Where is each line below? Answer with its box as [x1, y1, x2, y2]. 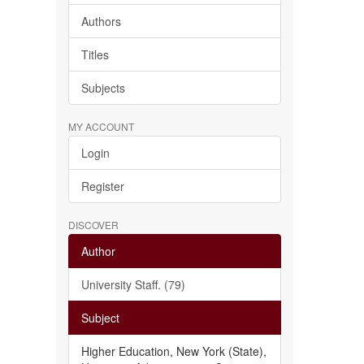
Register [80, 178, 124, 194]
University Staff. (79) [80, 276, 185, 292]
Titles [80, 46, 109, 63]
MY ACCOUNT [67, 119, 134, 133]
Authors [80, 13, 121, 29]
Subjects [80, 80, 125, 96]
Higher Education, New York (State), [80, 343, 266, 359]
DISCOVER [67, 218, 119, 232]
